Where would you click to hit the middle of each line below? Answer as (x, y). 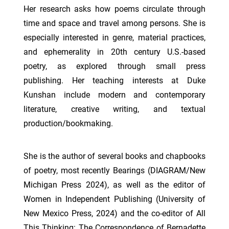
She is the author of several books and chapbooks (114, 156)
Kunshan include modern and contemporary (114, 95)
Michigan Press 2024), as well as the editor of (114, 185)
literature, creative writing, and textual (114, 109)
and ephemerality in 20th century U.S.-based (114, 52)
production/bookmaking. (68, 123)
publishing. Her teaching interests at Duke (114, 81)
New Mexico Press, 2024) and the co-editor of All (114, 213)
